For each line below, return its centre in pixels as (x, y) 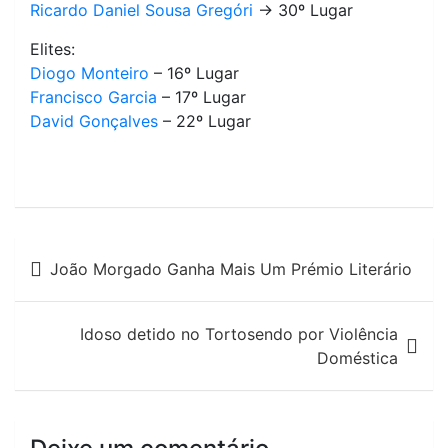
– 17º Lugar (201, 96)
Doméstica (357, 357)
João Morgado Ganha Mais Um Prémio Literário (231, 268)
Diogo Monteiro (89, 72)
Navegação (99, 254)
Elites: (52, 48)
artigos (67, 330)
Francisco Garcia (93, 96)
